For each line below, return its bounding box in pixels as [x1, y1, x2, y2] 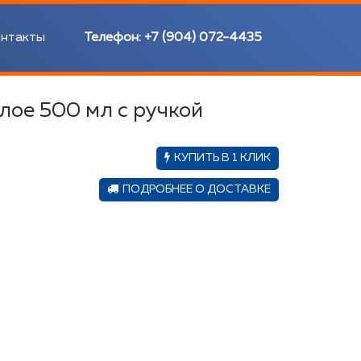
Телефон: [84, 31, 145, 44]
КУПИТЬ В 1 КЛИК [174, 152, 271, 164]
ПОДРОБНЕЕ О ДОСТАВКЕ [122, 184, 271, 195]
